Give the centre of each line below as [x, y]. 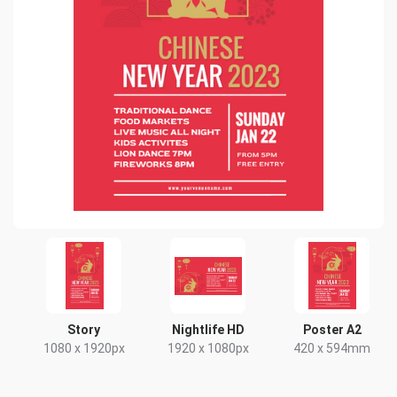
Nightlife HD [208, 330]
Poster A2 [332, 330]
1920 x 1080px [208, 348]
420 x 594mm [332, 348]
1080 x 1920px [84, 348]
